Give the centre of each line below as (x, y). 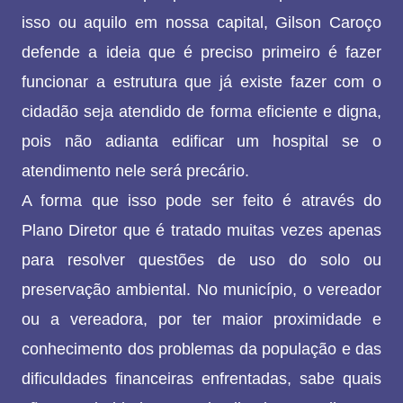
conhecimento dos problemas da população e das (201, 349)
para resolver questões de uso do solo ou (201, 260)
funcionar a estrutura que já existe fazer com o (201, 82)
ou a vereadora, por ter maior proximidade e (201, 320)
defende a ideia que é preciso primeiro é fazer (201, 53)
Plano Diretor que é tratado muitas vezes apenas (201, 231)
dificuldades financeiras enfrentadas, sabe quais (201, 379)
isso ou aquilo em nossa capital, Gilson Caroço (201, 23)
